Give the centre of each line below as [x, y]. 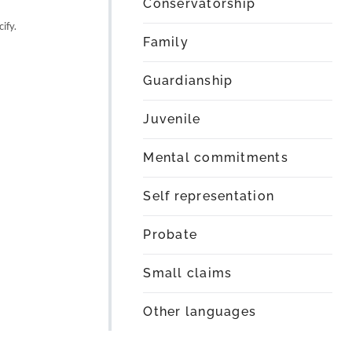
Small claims [188, 273]
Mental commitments [216, 158]
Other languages [200, 312]
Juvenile [172, 119]
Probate [170, 235]
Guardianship [188, 81]
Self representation [209, 196]
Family [166, 42]
